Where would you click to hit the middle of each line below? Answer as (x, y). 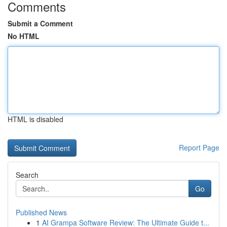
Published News (41, 212)
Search (27, 175)
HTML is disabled (35, 119)
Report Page (199, 147)
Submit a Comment (40, 23)
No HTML (24, 36)
